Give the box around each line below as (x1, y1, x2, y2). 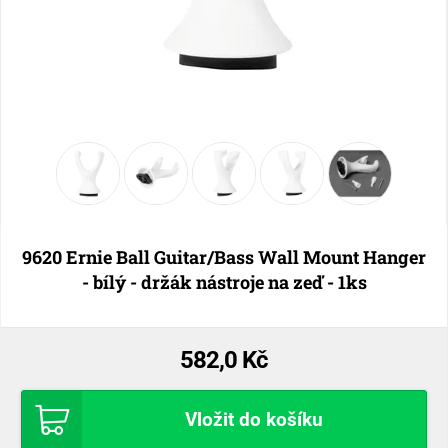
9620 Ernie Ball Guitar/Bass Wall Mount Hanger (22, 244, 426, 269)
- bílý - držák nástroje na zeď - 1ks (81, 269, 367, 294)
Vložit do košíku (184, 408, 323, 431)
